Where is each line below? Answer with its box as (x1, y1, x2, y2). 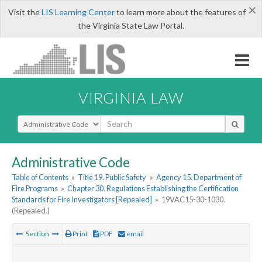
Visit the (8, 7, 42, 17)
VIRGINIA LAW (78, 88, 184, 106)
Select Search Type (17, 114, 88, 126)
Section (25, 229, 50, 239)
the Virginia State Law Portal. (78, 20, 184, 30)
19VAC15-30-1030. (161, 195, 226, 205)
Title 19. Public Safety (78, 173, 147, 182)
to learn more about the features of (114, 7, 246, 17)
